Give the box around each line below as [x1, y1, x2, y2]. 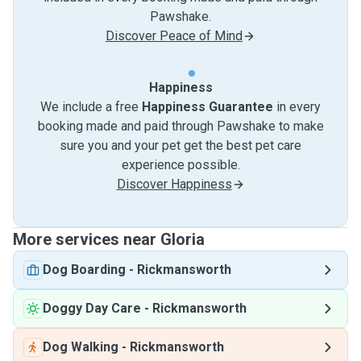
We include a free [40, 99, 142, 114]
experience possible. [121, 157, 240, 172]
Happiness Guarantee [142, 99, 273, 114]
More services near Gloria [13, 230, 205, 249]
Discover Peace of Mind [106, 28, 243, 44]
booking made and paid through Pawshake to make [37, 118, 324, 134]
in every [273, 99, 321, 114]
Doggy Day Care [43, 301, 141, 316]
